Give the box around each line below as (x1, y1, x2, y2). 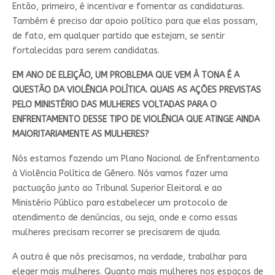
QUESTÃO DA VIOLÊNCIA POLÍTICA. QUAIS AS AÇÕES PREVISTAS (12, 84, 261, 95)
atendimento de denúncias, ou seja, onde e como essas (12, 212, 238, 223)
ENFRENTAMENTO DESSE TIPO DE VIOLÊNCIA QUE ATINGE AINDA (12, 114, 260, 125)
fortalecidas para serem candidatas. (12, 45, 165, 56)
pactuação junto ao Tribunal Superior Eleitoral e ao (12, 182, 222, 193)
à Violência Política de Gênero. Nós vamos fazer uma (12, 168, 228, 179)
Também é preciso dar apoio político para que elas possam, (12, 15, 258, 26)
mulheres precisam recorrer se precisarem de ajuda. (12, 227, 223, 238)
